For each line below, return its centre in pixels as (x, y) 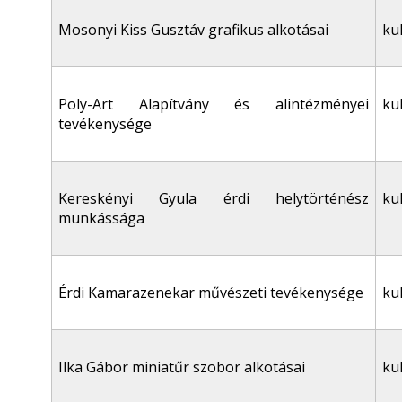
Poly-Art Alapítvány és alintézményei (214, 104)
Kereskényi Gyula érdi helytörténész (214, 198)
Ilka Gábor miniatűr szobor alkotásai (182, 367)
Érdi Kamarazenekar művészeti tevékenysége (211, 293)
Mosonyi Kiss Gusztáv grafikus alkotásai (193, 30)
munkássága (101, 218)
